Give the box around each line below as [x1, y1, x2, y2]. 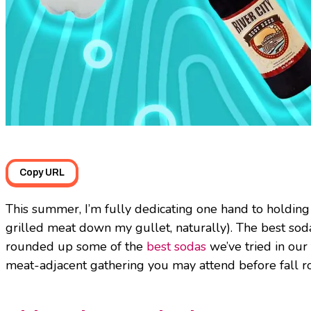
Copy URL [19, 167, 65, 178]
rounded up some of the [6, 237, 146, 255]
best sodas [146, 237, 206, 255]
